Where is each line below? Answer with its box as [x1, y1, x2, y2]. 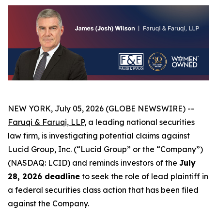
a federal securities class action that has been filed [8, 185, 199, 195]
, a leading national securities [84, 117, 195, 127]
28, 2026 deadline [8, 171, 80, 182]
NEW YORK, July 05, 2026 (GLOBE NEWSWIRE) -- [8, 104, 194, 114]
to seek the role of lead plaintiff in [80, 171, 208, 182]
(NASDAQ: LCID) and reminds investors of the [8, 158, 179, 168]
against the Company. [8, 199, 89, 209]
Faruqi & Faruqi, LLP [8, 117, 84, 127]
